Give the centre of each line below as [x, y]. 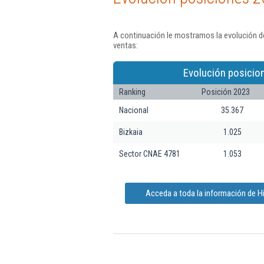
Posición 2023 [226, 92]
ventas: [126, 45]
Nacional [134, 110]
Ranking [132, 92]
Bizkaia [131, 132]
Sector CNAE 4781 [150, 154]
